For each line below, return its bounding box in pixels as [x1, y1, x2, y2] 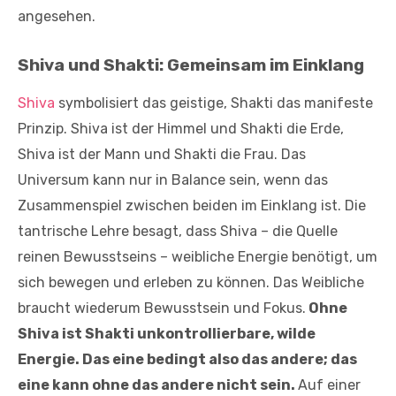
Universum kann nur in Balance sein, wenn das [18, 171, 328, 189]
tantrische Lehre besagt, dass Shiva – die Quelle [18, 223, 338, 240]
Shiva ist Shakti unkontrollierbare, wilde [18, 325, 316, 343]
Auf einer [298, 377, 361, 394]
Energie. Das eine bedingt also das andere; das [18, 351, 357, 369]
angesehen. [18, 8, 95, 26]
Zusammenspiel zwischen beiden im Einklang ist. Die [18, 197, 366, 215]
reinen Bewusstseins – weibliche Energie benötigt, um [18, 248, 377, 266]
